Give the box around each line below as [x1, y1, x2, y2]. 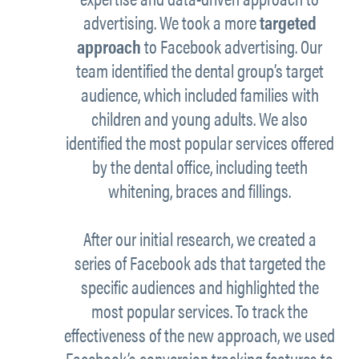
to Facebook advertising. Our [141, 33, 322, 60]
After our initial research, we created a [83, 225, 317, 252]
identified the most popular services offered [65, 129, 334, 156]
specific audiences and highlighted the [80, 273, 319, 301]
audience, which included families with [80, 81, 319, 108]
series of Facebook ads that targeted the [74, 249, 325, 276]
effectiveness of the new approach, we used [64, 321, 335, 349]
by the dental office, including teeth [91, 153, 308, 180]
